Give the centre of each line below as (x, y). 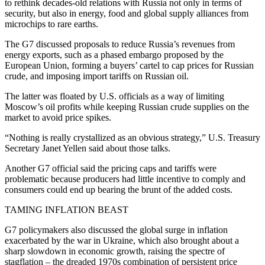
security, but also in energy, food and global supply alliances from (127, 14)
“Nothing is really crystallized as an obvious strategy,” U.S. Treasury (132, 138)
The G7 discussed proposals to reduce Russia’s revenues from (120, 44)
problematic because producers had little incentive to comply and (125, 179)
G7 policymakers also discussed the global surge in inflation (116, 230)
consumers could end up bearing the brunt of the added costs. (119, 190)
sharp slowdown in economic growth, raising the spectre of (115, 251)
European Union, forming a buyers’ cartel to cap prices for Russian (129, 66)
